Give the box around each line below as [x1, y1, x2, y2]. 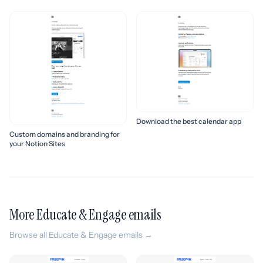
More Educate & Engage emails [9, 205, 161, 224]
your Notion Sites [9, 139, 65, 148]
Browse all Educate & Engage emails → [9, 229, 153, 240]
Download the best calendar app [136, 117, 241, 126]
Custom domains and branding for [9, 129, 120, 139]
